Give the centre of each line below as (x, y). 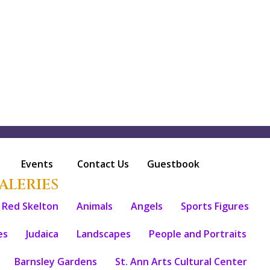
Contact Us (103, 164)
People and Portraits (198, 234)
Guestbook (173, 164)
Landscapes (104, 234)
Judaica (42, 234)
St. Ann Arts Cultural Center (181, 262)
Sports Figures (215, 206)
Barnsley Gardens (55, 262)
